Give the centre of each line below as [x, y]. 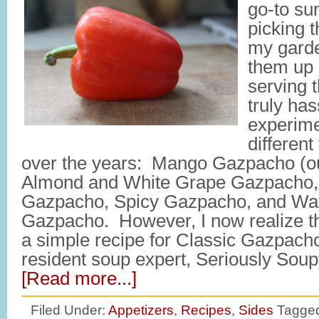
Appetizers [141, 310]
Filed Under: [69, 310]
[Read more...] [79, 278]
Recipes [206, 310]
